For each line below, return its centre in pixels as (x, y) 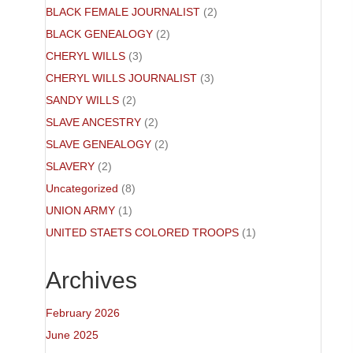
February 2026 (82, 313)
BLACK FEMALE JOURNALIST (123, 12)
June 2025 (72, 335)
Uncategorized (82, 188)
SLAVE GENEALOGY (98, 144)
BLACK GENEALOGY (99, 34)
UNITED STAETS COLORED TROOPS (142, 232)
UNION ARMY (80, 210)
